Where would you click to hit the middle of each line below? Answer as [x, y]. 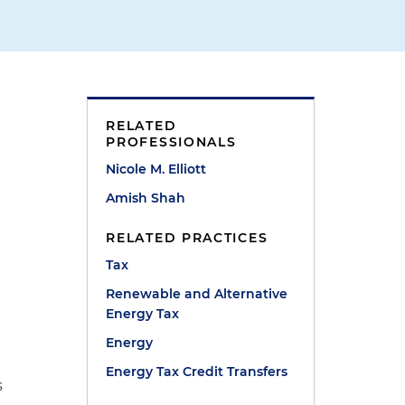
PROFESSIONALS [171, 142]
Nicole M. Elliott [156, 169]
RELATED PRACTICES [187, 238]
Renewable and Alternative [197, 294]
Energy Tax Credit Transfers [197, 372]
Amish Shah [146, 198]
